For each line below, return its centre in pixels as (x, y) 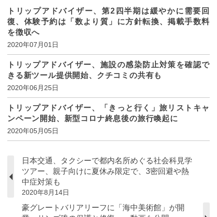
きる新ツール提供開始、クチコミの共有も (85, 76)
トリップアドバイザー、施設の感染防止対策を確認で (108, 65)
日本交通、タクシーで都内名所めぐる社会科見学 (107, 161)
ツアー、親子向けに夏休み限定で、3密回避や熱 (105, 171)
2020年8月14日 (46, 193)
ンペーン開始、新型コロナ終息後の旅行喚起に (93, 119)
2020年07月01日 (33, 45)
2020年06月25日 (33, 88)
